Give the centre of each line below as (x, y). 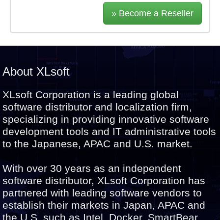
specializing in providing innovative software (106, 119)
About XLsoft (36, 72)
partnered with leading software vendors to (102, 193)
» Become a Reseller (152, 14)
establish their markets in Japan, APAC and (104, 205)
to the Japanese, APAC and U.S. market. (97, 144)
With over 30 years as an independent (92, 168)
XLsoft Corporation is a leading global (91, 95)
